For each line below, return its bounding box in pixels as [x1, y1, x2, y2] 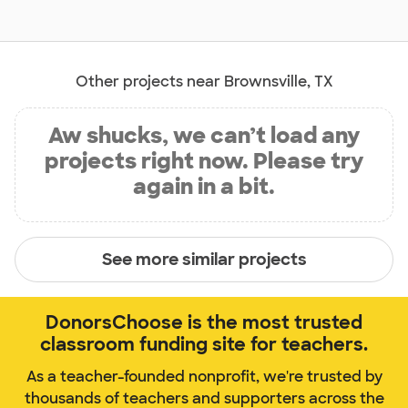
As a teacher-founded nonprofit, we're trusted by [25, 367, 382, 387]
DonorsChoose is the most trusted [46, 311, 362, 335]
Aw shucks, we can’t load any [48, 121, 360, 150]
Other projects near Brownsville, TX [75, 72, 333, 92]
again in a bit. [133, 172, 275, 201]
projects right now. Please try [45, 147, 363, 176]
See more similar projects [101, 248, 307, 270]
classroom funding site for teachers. [40, 332, 368, 357]
